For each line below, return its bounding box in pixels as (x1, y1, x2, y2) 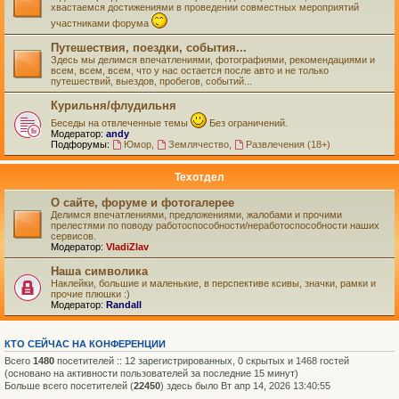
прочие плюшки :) (51, 289, 130, 299)
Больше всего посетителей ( (4, 380, 134, 391)
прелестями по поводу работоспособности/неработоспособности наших (51, 220, 379, 231)
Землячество (167, 139, 229, 150)
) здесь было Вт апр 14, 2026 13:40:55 (160, 380, 330, 391)
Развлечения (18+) (245, 139, 330, 150)
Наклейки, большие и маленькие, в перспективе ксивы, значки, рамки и (51, 278, 376, 289)
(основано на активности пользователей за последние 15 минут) (4, 368, 298, 379)
